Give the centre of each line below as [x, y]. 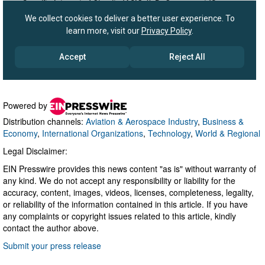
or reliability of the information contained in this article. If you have [125, 204]
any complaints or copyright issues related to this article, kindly [119, 216]
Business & [223, 121]
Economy [20, 133]
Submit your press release [52, 245]
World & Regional [228, 133]
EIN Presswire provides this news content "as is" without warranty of [130, 168]
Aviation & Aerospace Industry [142, 121]
